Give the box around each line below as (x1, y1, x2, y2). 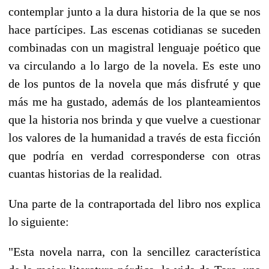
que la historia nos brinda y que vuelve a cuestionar (8, 112, 261, 126)
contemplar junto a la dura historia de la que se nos (8, 4, 261, 18)
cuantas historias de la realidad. (8, 166, 162, 180)
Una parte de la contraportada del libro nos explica (8, 196, 261, 210)
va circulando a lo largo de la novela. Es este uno (8, 58, 261, 72)
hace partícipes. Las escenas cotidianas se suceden (8, 22, 261, 36)
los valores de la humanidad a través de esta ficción (8, 130, 261, 144)
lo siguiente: (8, 214, 69, 228)
